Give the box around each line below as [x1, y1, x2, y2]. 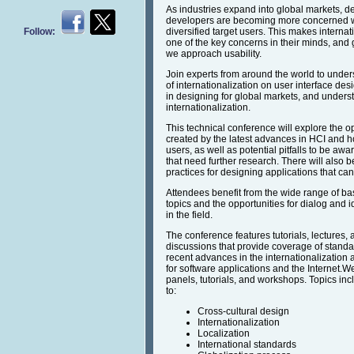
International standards [198, 339, 296, 351]
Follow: [24, 26, 60, 37]
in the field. [166, 209, 213, 221]
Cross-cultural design [198, 306, 289, 318]
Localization [198, 328, 250, 340]
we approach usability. [166, 48, 262, 60]
